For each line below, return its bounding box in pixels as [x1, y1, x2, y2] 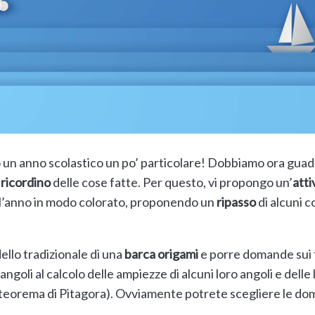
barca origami [124, 245, 198, 262]
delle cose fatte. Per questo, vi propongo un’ [50, 174, 292, 190]
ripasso [216, 193, 256, 210]
